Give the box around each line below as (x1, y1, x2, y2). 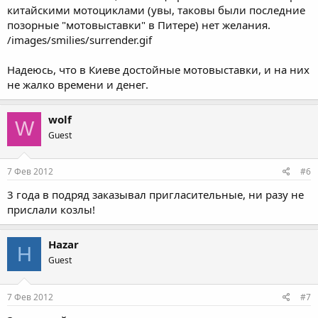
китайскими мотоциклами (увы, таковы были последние (7, 2, 305, 17)
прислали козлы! (7, 202, 95, 216)
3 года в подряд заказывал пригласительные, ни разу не (7, 187, 304, 202)
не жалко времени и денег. (7, 77, 148, 92)
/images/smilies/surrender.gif (7, 32, 152, 47)
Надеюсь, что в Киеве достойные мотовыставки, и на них (7, 62, 309, 77)
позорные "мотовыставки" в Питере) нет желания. (7, 17, 270, 32)
